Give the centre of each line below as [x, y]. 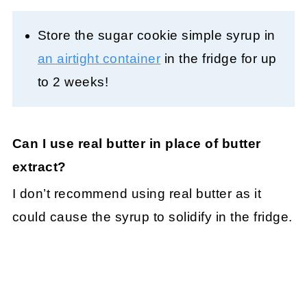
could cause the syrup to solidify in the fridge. [152, 217]
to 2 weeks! [73, 82]
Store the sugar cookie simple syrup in [156, 35]
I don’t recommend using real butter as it [137, 193]
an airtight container [99, 58]
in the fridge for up [219, 58]
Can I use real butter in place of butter [136, 143]
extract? [39, 167]
